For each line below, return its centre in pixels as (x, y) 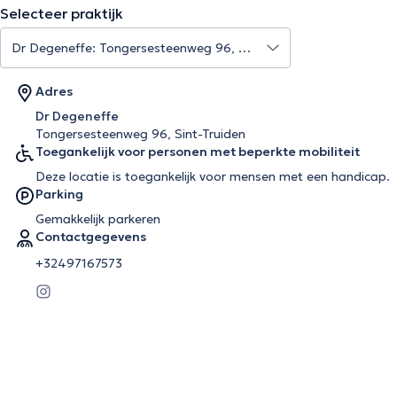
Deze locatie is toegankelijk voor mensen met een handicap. (213, 176)
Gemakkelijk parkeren (98, 219)
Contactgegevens (91, 237)
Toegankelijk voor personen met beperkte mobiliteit (198, 152)
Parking (59, 194)
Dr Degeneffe (77, 116)
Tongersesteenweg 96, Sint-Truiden (140, 134)
